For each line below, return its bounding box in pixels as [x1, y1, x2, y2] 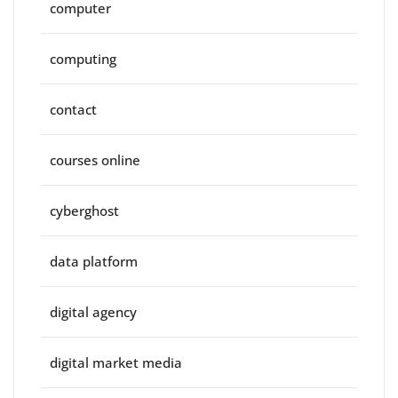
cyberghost [50, 201, 119, 219]
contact [50, 99, 97, 118]
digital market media [50, 353, 182, 371]
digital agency [50, 302, 137, 321]
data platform [50, 251, 138, 270]
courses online [50, 150, 140, 169]
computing [50, 49, 116, 68]
